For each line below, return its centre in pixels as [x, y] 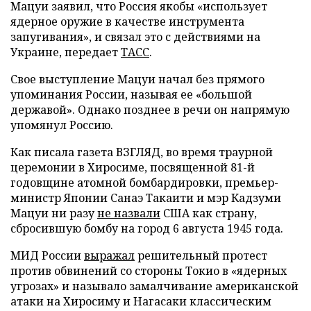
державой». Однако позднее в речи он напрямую [150, 110]
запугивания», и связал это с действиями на [135, 37]
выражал [109, 256]
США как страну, [209, 213]
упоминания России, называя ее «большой [131, 95]
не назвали [129, 213]
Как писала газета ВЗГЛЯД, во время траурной [142, 152]
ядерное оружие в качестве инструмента [127, 22]
